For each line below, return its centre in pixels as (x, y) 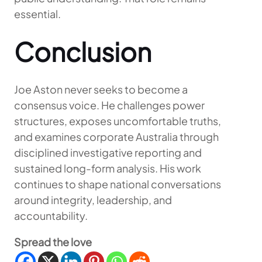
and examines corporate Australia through (116, 136)
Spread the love (53, 242)
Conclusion (83, 51)
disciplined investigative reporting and (108, 152)
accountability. (51, 215)
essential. (37, 13)
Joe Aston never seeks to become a (101, 89)
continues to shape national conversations (118, 184)
